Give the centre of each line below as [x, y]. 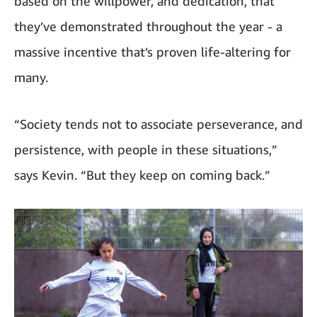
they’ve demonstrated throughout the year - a [148, 26]
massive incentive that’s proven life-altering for [152, 51]
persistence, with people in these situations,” [146, 149]
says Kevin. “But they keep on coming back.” [142, 174]
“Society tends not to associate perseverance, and [158, 123]
